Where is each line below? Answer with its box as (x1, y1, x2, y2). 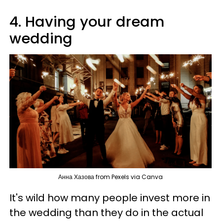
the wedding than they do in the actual (9, 205, 203, 220)
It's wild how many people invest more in (9, 190, 210, 205)
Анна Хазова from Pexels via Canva (58, 172, 163, 181)
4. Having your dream (9, 11, 164, 32)
